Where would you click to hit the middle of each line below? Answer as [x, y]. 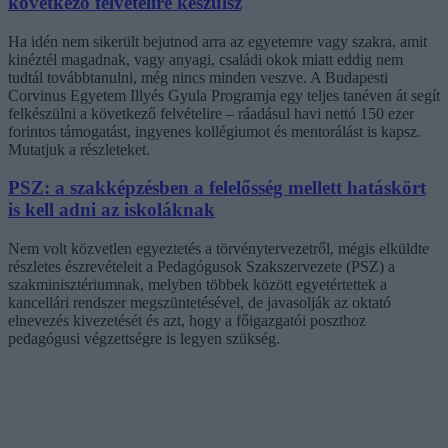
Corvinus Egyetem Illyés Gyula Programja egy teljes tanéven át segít [224, 95]
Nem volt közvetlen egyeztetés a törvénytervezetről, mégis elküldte [218, 249]
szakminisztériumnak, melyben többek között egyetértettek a [197, 285]
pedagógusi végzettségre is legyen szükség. [144, 339]
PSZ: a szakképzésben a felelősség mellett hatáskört [217, 188]
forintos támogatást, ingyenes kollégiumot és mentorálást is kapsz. [214, 131]
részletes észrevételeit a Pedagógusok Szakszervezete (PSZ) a [201, 267]
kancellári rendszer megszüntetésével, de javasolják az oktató [199, 303]
